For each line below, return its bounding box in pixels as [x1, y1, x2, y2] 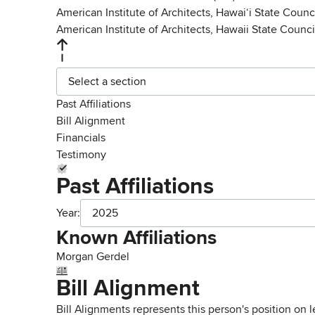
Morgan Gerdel [56, 250, 129, 264]
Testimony [56, 148, 106, 162]
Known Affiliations [56, 226, 217, 250]
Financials [56, 131, 105, 145]
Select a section [68, 75, 146, 89]
